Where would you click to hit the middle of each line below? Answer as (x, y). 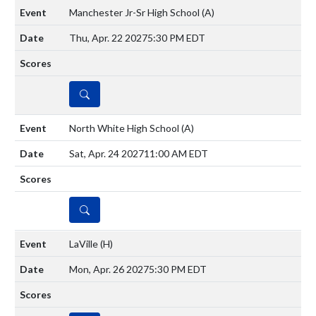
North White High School (125, 128)
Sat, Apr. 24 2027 (107, 153)
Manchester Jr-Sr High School (135, 12)
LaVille (85, 243)
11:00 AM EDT (176, 153)
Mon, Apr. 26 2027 (109, 269)
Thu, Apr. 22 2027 (108, 37)
